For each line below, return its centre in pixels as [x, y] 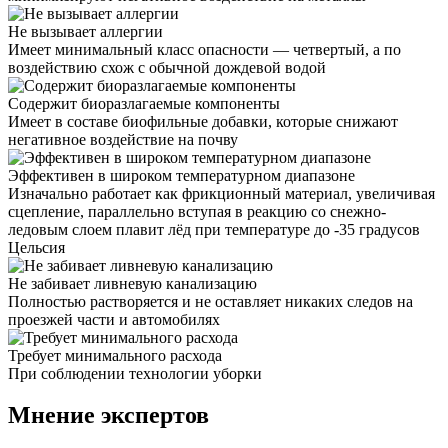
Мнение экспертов [108, 415]
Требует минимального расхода [115, 355]
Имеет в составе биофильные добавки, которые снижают [203, 121]
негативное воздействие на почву [123, 139]
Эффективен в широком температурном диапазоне [181, 175]
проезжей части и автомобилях [114, 319]
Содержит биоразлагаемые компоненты [144, 103]
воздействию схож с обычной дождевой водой [167, 67]
